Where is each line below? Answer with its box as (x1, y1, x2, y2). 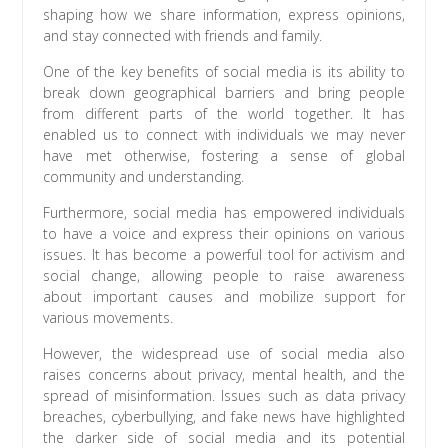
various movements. (43, 308, 174, 328)
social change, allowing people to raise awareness (43, 266, 405, 286)
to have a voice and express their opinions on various (43, 224, 405, 244)
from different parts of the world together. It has (43, 104, 405, 124)
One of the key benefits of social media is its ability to (43, 62, 405, 82)
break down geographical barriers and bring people (43, 83, 405, 103)
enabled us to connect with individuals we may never (43, 125, 405, 145)
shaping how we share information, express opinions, (43, 5, 405, 25)
